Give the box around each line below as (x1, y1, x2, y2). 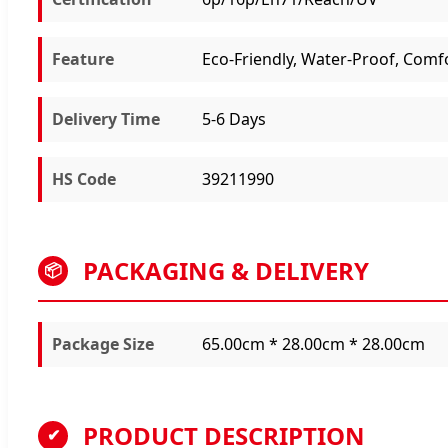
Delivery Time (52, 107, 160, 130)
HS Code (52, 167, 116, 190)
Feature (52, 47, 114, 70)
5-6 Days (202, 107, 266, 130)
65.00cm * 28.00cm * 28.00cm (202, 332, 425, 355)
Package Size (52, 332, 154, 355)
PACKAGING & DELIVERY (83, 253, 369, 287)
